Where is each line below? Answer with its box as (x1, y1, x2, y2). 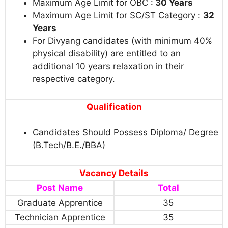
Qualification (86, 101, 142, 112)
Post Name (37, 182, 83, 193)
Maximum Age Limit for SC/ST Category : (33, 10, 203, 21)
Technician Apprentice (14, 212, 105, 222)
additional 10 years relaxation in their (33, 61, 184, 72)
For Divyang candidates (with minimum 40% (33, 36, 212, 46)
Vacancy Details (79, 167, 149, 178)
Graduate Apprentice (17, 197, 103, 208)
